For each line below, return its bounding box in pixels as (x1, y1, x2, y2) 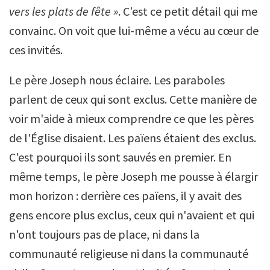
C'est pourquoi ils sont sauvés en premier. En (9, 149, 231, 165)
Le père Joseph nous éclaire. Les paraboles (9, 72, 225, 87)
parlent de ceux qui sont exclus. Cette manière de (9, 92, 257, 107)
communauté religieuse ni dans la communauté (9, 246, 248, 261)
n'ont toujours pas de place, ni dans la (9, 227, 199, 242)
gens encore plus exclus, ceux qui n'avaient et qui (9, 207, 254, 222)
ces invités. (9, 42, 63, 57)
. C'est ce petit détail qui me (118, 4, 257, 19)
